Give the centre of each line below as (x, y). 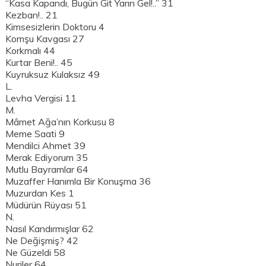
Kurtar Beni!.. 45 (39, 63)
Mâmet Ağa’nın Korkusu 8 (60, 122)
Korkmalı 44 (31, 51)
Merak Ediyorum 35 (47, 158)
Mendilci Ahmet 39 (46, 146)
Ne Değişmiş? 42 (42, 241)
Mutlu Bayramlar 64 (47, 170)
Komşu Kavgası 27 (45, 39)
